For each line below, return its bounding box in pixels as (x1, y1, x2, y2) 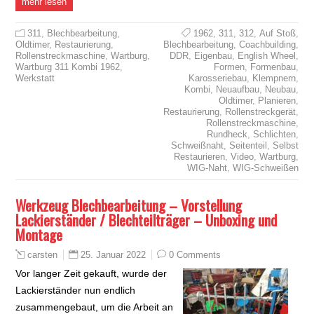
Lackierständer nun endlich (15, 284, 136, 296)
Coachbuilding (238, 39, 296, 50)
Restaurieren (173, 151, 225, 162)
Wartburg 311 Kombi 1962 (15, 61, 121, 72)
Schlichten (252, 128, 296, 139)
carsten (27, 250, 58, 260)
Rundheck (206, 128, 247, 139)
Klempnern (252, 72, 296, 83)
